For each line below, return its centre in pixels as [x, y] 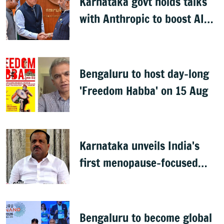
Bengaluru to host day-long [144, 74]
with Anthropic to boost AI [142, 19]
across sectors [114, 36]
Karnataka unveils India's [140, 146]
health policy [110, 180]
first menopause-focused [139, 163]
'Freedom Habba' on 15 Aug [144, 91]
